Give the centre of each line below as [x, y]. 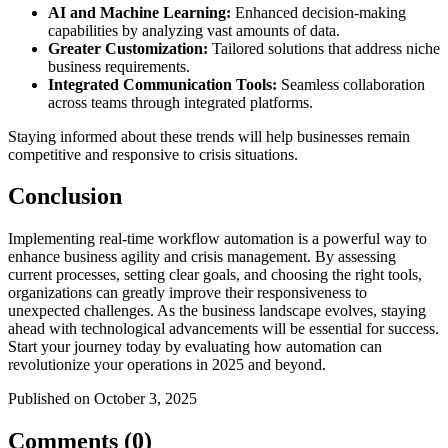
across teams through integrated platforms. [180, 102]
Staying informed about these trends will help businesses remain [209, 136]
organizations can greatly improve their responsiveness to [187, 293]
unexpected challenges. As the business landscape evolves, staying [217, 311]
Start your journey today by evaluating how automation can [195, 347]
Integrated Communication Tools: [162, 84]
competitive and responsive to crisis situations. [153, 154]
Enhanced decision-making [318, 12]
